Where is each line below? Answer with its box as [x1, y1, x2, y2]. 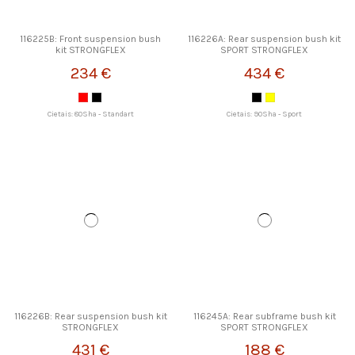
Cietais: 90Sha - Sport [227, 109, 303, 119]
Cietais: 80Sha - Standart [47, 109, 134, 119]
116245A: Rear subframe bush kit [193, 310, 336, 322]
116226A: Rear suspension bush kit [188, 33, 342, 45]
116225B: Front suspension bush [20, 33, 162, 45]
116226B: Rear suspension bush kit [13, 310, 167, 322]
